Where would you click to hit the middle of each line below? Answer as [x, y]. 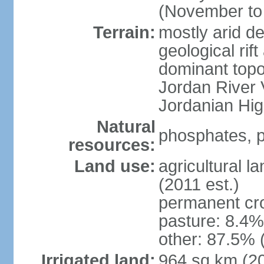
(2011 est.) [199, 184]
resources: [112, 145]
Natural [126, 127]
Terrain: [124, 32]
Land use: [115, 166]
